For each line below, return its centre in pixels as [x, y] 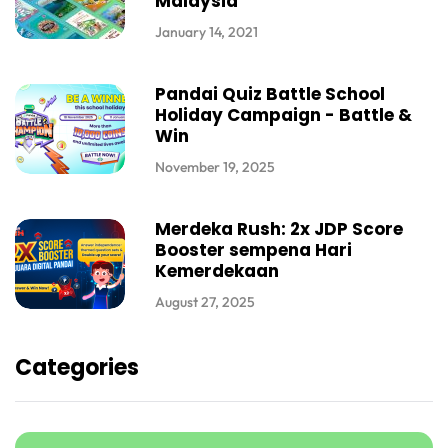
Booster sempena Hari [253, 249]
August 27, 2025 [205, 301]
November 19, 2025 [215, 166]
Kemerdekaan [217, 270]
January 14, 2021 [206, 31]
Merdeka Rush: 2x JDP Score [279, 228]
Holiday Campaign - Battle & [283, 114]
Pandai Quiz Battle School [270, 93]
